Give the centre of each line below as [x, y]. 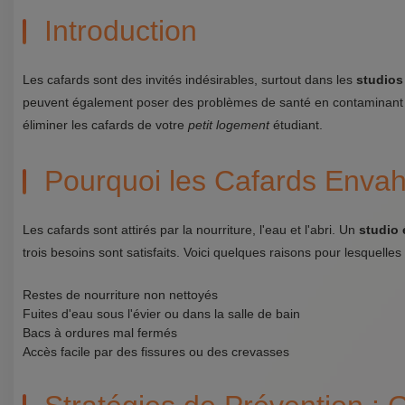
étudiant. [296, 125]
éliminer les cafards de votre [105, 125]
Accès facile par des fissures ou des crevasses [156, 352]
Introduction [121, 31]
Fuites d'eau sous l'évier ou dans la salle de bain [161, 314]
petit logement [229, 125]
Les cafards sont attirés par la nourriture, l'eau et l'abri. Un [191, 230]
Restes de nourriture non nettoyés [120, 295]
